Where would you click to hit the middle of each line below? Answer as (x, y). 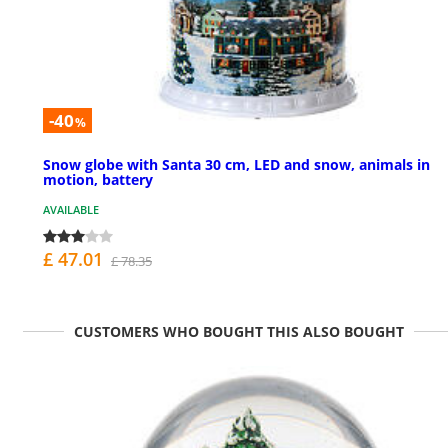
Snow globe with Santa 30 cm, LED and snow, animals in (236, 165)
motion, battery (98, 180)
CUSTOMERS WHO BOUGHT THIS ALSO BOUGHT (239, 332)
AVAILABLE (71, 210)
